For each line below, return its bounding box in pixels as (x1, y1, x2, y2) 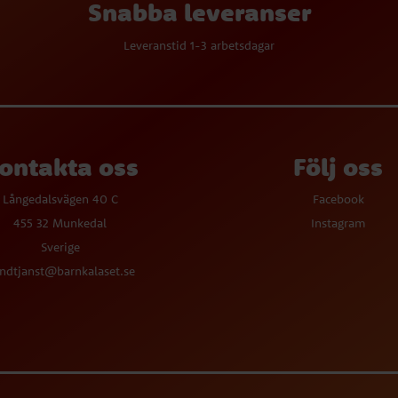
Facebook (312, 191, 364, 207)
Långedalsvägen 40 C (2, 191, 118, 207)
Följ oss (293, 151, 383, 182)
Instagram (310, 215, 366, 231)
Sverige (40, 239, 80, 255)
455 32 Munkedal (13, 215, 107, 231)
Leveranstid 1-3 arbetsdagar (123, 37, 275, 53)
